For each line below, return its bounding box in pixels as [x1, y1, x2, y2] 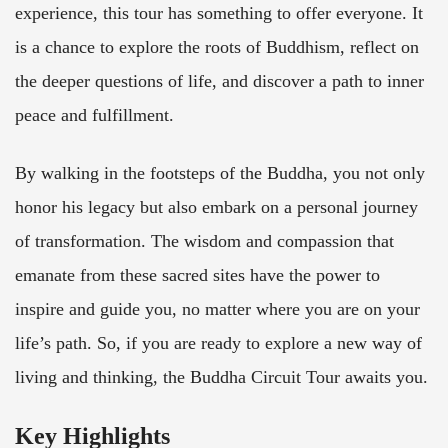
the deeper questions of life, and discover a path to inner [15, 71, 424, 92]
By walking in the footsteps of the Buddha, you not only [15, 163, 425, 184]
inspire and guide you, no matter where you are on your [15, 299, 420, 320]
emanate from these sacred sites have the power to [15, 265, 380, 286]
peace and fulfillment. [15, 105, 174, 126]
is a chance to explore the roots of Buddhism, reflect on [15, 37, 419, 58]
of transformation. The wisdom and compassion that [15, 231, 394, 252]
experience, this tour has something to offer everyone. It [15, 3, 423, 24]
